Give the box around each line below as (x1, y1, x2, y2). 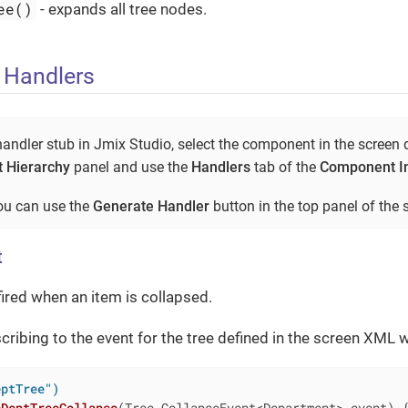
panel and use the (70, 158, 191, 177)
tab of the (250, 158, 320, 177)
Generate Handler (93, 198, 209, 216)
